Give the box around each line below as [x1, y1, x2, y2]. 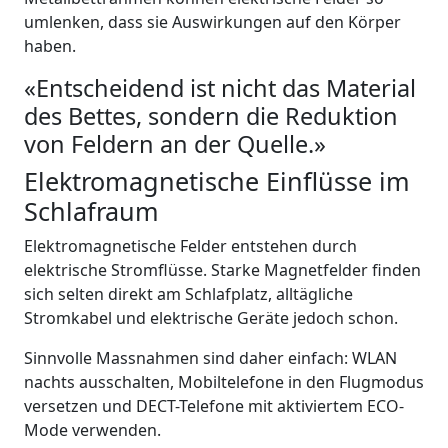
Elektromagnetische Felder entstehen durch [24, 235, 357, 257]
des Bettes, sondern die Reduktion [24, 100, 398, 132]
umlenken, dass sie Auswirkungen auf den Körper [24, 11, 401, 33]
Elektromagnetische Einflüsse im [24, 164, 410, 198]
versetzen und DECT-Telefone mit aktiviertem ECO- [24, 395, 404, 417]
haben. [24, 35, 76, 57]
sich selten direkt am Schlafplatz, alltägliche [24, 283, 353, 305]
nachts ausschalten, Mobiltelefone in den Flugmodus [24, 371, 424, 393]
